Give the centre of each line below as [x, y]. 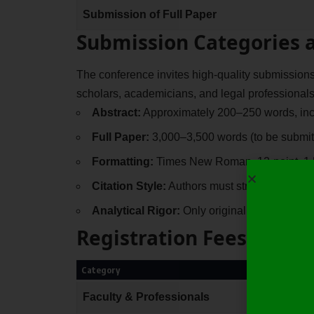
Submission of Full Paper [149, 15]
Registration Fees [161, 237]
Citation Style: [129, 186]
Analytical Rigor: [136, 210]
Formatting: [122, 161]
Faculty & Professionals [146, 297]
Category [101, 270]
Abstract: [116, 112]
